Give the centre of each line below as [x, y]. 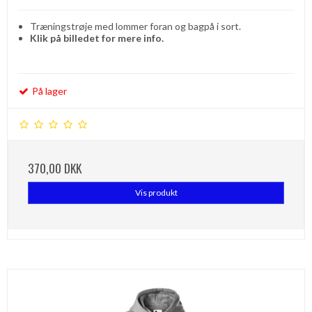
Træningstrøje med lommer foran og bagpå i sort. [135, 26]
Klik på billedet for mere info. [96, 38]
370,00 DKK [55, 168]
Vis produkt [156, 193]
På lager [48, 91]
